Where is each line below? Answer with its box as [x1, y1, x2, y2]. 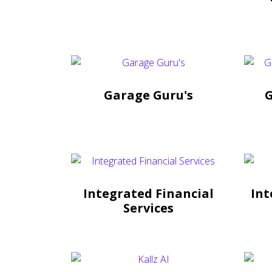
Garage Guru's [104, 86, 193, 103]
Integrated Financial [83, 185, 214, 202]
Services [123, 199, 174, 216]
